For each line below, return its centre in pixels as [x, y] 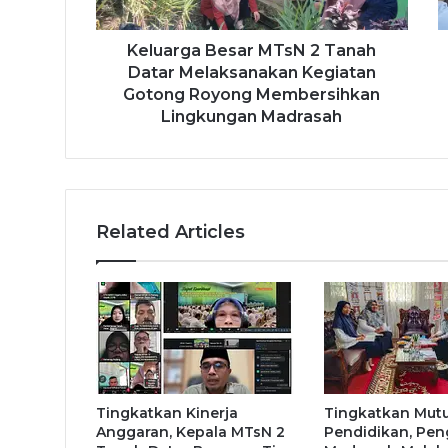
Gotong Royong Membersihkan [252, 94]
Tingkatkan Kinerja [167, 412]
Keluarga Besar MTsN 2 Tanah [252, 50]
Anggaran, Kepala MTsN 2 [190, 431]
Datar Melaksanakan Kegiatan [251, 72]
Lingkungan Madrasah [252, 116]
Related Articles [170, 231]
